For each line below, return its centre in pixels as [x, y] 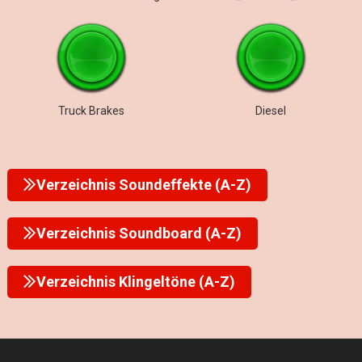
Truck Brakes [91, 111]
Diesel [271, 111]
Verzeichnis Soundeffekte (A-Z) [143, 185]
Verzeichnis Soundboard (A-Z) [139, 233]
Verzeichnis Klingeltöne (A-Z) [135, 282]
